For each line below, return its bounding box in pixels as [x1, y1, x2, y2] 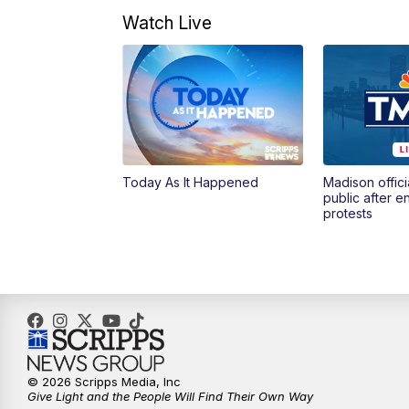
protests [322, 205, 372, 222]
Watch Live [122, 12, 213, 35]
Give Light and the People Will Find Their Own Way [27, 389, 313, 404]
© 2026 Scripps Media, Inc [27, 374, 181, 390]
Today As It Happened [122, 174, 259, 191]
